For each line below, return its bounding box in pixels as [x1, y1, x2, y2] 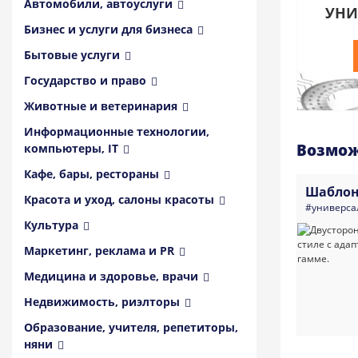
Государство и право [24, 73, 146, 88]
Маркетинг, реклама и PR [24, 243, 174, 258]
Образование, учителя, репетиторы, [24, 320, 238, 335]
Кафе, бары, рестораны [24, 166, 159, 181]
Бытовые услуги [24, 47, 120, 62]
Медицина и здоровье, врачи [24, 268, 198, 284]
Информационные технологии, [24, 124, 209, 139]
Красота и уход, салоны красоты [24, 192, 214, 207]
